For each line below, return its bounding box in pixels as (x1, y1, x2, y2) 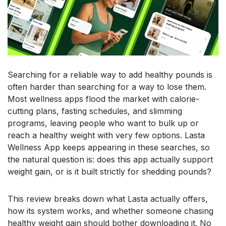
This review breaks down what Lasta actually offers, (8, 194, 208, 204)
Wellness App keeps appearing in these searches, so (8, 142, 210, 153)
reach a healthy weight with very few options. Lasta (8, 130, 205, 141)
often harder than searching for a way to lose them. (8, 82, 206, 92)
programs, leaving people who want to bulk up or (8, 118, 199, 129)
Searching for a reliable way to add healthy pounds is (8, 70, 212, 80)
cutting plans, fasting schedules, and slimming (8, 106, 182, 117)
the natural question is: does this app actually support (8, 154, 213, 165)
